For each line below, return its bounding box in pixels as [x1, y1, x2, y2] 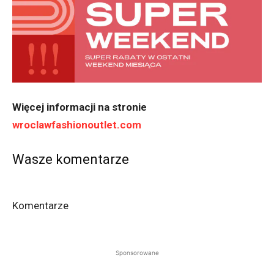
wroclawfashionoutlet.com [12, 119, 141, 131]
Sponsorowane [115, 249, 159, 257]
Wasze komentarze [12, 152, 129, 168]
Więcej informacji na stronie [12, 101, 147, 114]
